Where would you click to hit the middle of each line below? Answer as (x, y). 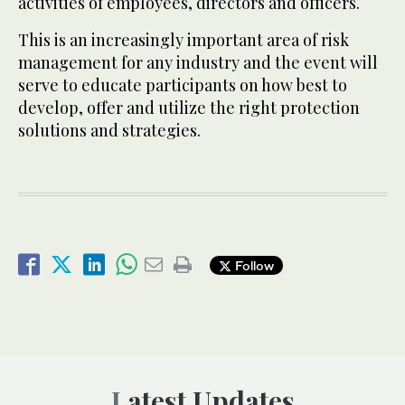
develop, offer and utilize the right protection (189, 108)
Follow (253, 265)
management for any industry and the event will (198, 63)
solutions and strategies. (109, 131)
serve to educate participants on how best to (183, 85)
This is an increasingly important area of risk (184, 40)
